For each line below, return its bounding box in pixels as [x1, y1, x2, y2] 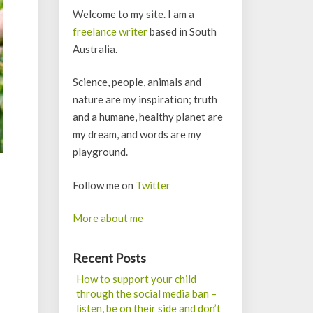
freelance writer [72, 24, 147, 38]
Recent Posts [72, 250, 146, 265]
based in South [147, 24, 217, 38]
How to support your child [75, 272, 196, 285]
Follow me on [72, 178, 136, 191]
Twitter [135, 178, 170, 191]
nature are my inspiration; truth [72, 93, 217, 105]
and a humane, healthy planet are [72, 110, 223, 123]
